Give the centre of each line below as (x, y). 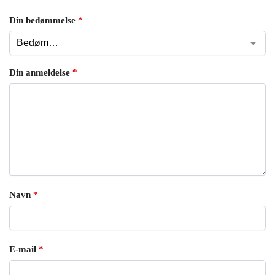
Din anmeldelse (41, 73)
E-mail (24, 250)
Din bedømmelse (44, 20)
